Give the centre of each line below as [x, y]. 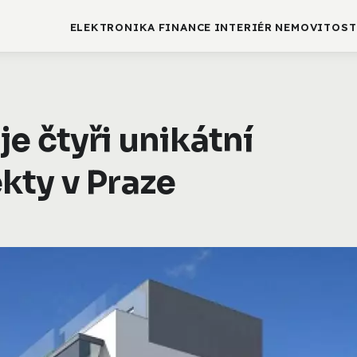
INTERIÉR [243, 27]
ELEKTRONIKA [113, 27]
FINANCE [185, 27]
